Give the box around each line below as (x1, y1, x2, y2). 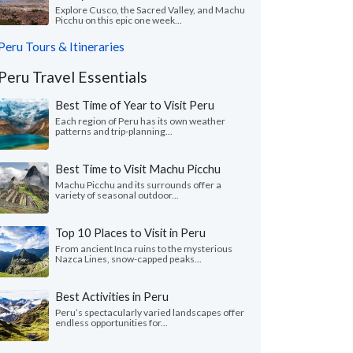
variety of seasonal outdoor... (55, 189, 179, 201)
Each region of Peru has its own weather (55, 115, 225, 127)
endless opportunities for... (55, 317, 168, 329)
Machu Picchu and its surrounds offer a (55, 179, 221, 191)
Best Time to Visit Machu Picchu (55, 162, 221, 176)
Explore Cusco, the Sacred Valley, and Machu (55, 4, 245, 16)
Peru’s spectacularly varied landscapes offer (55, 307, 244, 318)
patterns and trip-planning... (55, 125, 173, 137)
